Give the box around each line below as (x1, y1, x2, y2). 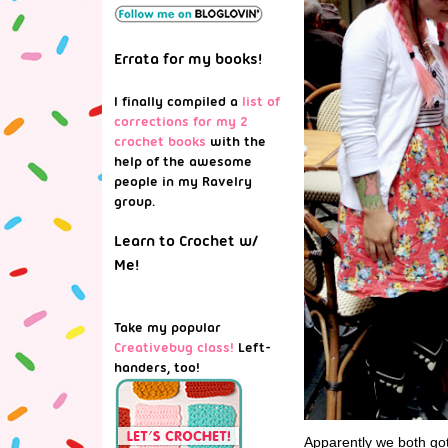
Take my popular (114, 319, 221, 335)
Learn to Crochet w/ (114, 232, 258, 250)
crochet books (114, 133, 206, 149)
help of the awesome (114, 153, 252, 169)
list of (242, 93, 280, 109)
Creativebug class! (114, 339, 234, 355)
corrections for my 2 (114, 113, 248, 129)
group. (114, 193, 155, 209)
